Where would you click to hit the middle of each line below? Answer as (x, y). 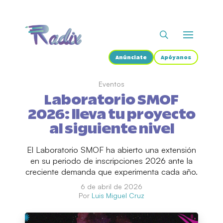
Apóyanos (176, 58)
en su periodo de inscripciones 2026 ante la (111, 161)
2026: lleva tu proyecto (111, 115)
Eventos (111, 84)
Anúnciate (131, 58)
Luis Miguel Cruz (118, 195)
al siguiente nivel (111, 129)
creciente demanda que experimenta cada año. (111, 171)
